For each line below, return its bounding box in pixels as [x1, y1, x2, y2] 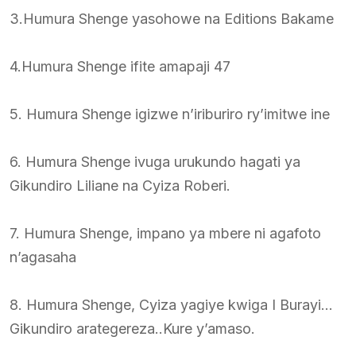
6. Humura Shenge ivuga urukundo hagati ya [10, 153, 300, 171]
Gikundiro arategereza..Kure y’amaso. [10, 320, 255, 338]
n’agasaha [10, 249, 76, 266]
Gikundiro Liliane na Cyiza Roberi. [10, 177, 230, 195]
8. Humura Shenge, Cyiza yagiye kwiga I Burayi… [10, 296, 333, 314]
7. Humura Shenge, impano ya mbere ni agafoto [10, 225, 321, 242]
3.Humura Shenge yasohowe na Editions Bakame [10, 10, 334, 28]
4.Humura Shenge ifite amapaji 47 [10, 58, 230, 75]
